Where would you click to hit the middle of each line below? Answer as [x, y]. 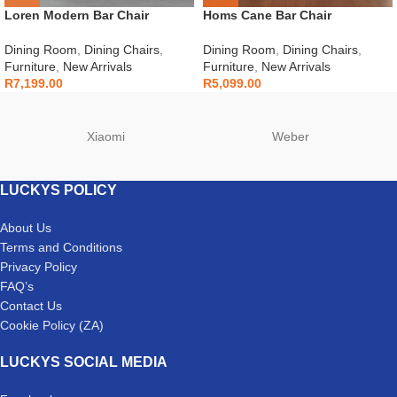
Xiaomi [105, 136]
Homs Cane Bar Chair [267, 15]
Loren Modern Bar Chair [77, 15]
